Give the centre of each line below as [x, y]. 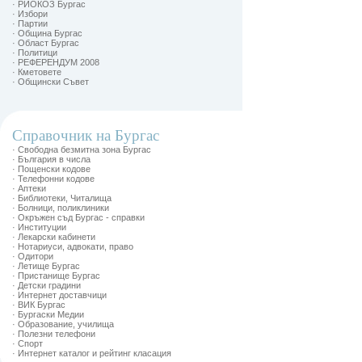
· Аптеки [29, 188]
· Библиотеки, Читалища [62, 198]
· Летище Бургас [46, 266]
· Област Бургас [46, 43]
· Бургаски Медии [48, 314]
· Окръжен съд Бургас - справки [78, 217]
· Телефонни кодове [53, 179]
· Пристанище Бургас [56, 276]
